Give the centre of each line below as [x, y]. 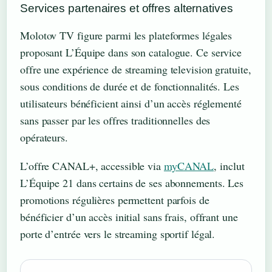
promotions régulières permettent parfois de [115, 199]
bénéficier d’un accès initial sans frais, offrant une [129, 216]
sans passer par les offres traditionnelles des [115, 120]
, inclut [229, 165]
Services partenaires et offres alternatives [127, 8]
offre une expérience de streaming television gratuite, [136, 69]
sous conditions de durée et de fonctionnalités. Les [130, 86]
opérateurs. [44, 137]
